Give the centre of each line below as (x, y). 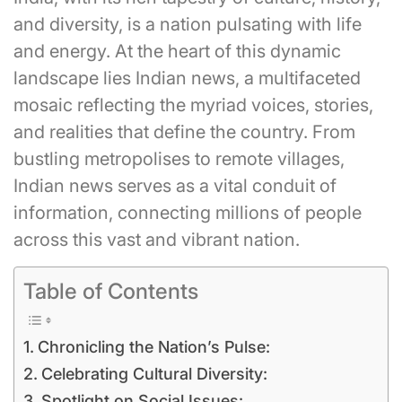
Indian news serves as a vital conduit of (175, 186)
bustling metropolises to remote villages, (179, 159)
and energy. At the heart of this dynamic (177, 51)
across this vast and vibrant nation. (157, 240)
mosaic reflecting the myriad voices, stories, (193, 105)
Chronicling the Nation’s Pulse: (153, 347)
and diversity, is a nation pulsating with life (188, 24)
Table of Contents (111, 291)
